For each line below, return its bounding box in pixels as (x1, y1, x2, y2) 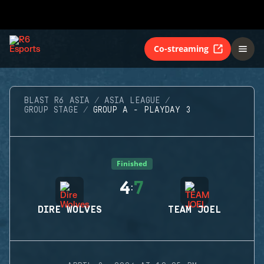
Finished (117, 159, 147, 169)
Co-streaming (154, 42, 209, 54)
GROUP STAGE (24, 105, 78, 115)
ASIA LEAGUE (104, 96, 160, 105)
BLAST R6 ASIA (24, 96, 90, 105)
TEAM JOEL (168, 204, 221, 215)
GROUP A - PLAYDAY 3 (93, 105, 191, 115)
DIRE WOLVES (37, 204, 102, 215)
